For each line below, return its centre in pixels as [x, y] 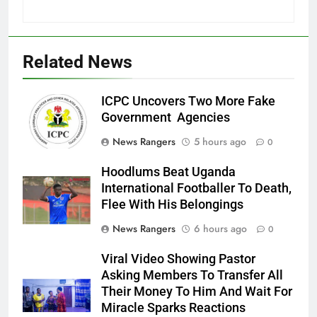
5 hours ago [220, 141]
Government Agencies [166, 117]
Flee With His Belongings [172, 204]
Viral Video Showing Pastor [178, 259]
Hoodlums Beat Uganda [168, 172]
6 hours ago [220, 228]
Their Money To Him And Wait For [197, 291]
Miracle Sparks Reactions [173, 307]
